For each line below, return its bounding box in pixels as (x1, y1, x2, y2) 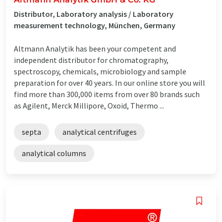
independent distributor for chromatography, (14, 55, 168, 65)
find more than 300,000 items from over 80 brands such (14, 89, 200, 99)
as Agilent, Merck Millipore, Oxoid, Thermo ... (14, 100, 164, 111)
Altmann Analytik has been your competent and (14, 43, 176, 54)
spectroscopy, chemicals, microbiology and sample (14, 66, 186, 76)
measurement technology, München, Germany (14, 20, 175, 30)
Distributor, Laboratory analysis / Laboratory (14, 8, 173, 19)
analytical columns (22, 148, 86, 158)
